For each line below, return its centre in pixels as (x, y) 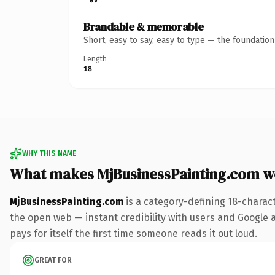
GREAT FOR (53, 260)
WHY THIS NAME (49, 153)
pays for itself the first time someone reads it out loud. (134, 233)
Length (95, 59)
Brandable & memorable (144, 26)
